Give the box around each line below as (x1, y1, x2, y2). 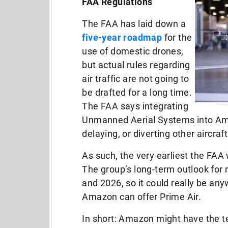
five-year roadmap (82, 32, 162, 43)
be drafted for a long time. (82, 87, 192, 98)
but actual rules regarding (82, 60, 190, 70)
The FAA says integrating (82, 101, 189, 111)
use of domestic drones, (82, 46, 184, 56)
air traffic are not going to (82, 73, 189, 84)
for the (162, 32, 192, 43)
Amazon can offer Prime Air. (82, 191, 202, 202)
